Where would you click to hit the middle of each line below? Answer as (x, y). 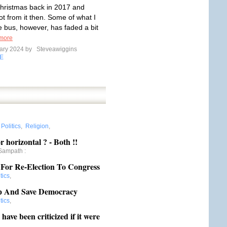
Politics (11, 126)
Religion (37, 126)
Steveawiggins (56, 49)
